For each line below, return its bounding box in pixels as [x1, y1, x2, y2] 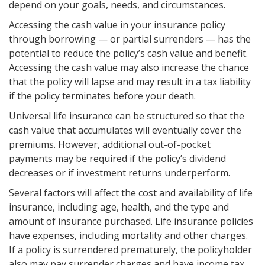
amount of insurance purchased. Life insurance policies [9, 214, 253, 228]
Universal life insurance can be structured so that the [9, 109, 244, 122]
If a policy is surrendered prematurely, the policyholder [9, 243, 252, 256]
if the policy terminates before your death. [9, 89, 196, 102]
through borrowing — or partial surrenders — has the [9, 32, 251, 46]
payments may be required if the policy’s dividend [9, 151, 226, 165]
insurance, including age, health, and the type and [9, 200, 229, 214]
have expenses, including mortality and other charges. [9, 228, 248, 242]
